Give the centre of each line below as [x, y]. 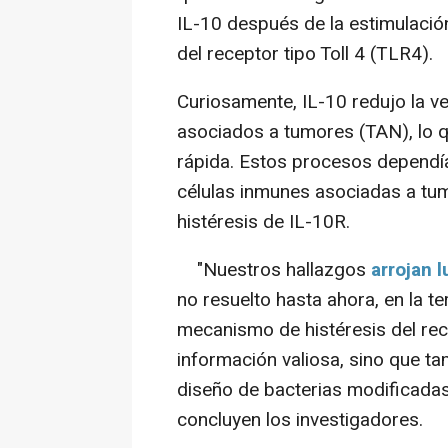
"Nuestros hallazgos [274, 270]
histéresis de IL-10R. [263, 222]
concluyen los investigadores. [300, 420]
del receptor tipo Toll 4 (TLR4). [305, 54]
